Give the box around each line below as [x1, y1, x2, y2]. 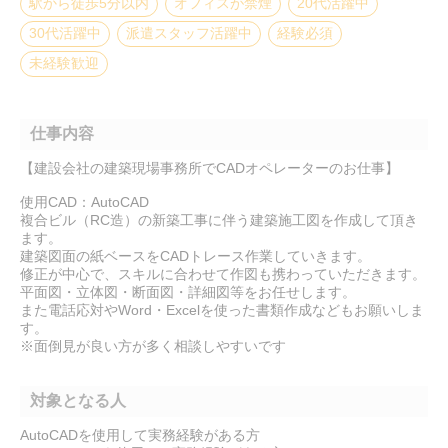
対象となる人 [30, 392, 126, 409]
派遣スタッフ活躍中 [126, 25, 252, 41]
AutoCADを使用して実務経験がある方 [20, 427, 260, 443]
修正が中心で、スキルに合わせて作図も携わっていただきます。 [20, 266, 426, 282]
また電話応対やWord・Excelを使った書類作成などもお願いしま [20, 302, 424, 318]
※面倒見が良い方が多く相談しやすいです [20, 338, 300, 354]
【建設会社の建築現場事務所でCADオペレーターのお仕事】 [20, 160, 399, 176]
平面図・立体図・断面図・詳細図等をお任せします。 [20, 284, 356, 300]
